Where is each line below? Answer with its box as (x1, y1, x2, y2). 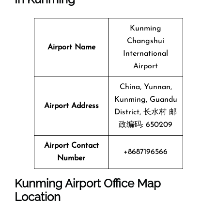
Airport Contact (44, 141, 99, 150)
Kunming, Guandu (114, 95, 177, 104)
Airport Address (44, 102, 99, 110)
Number (57, 154, 85, 162)
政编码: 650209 (119, 121, 172, 129)
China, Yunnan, (119, 83, 172, 91)
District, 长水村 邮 (114, 108, 177, 116)
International (123, 49, 168, 58)
